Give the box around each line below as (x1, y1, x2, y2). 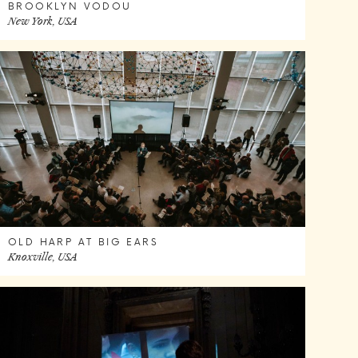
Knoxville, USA (7, 251, 78, 264)
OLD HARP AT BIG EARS (7, 234, 158, 249)
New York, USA (7, 14, 78, 27)
